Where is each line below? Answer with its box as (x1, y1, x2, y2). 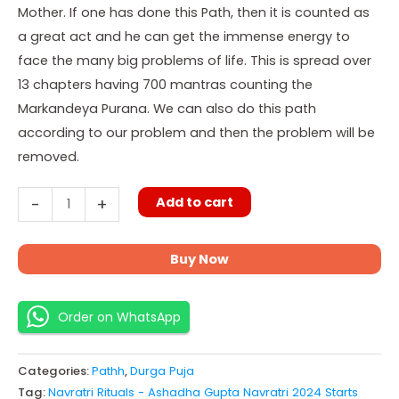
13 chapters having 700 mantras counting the (18, 75, 313, 94)
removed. (18, 147, 79, 166)
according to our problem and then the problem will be (18, 123, 375, 142)
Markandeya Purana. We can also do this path (18, 99, 316, 118)
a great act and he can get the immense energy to (18, 27, 350, 45)
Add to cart (155, 192, 233, 211)
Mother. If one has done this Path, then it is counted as (18, 3, 370, 21)
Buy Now (170, 249, 229, 268)
